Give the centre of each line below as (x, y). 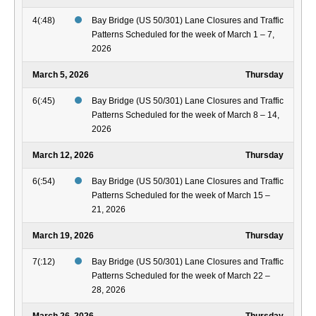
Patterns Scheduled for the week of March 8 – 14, (186, 115)
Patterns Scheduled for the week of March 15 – (181, 196)
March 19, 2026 (63, 236)
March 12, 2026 (63, 156)
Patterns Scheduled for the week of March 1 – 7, (183, 35)
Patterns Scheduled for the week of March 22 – (181, 276)
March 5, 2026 (61, 75)
